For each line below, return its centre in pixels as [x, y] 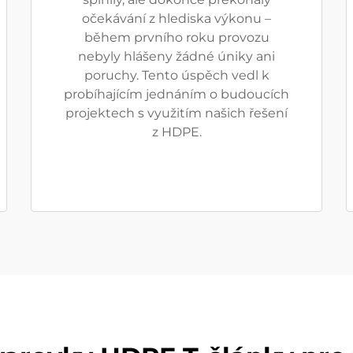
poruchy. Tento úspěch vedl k [176, 75]
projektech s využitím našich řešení [176, 113]
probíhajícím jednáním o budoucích [176, 94]
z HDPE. [176, 132]
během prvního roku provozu [176, 37]
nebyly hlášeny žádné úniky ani [176, 56]
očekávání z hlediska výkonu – [176, 19]
